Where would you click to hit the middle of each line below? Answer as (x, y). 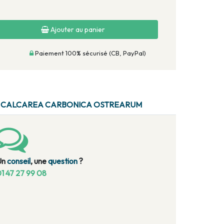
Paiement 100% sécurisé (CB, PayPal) (90, 53)
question (63, 161)
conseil (19, 161)
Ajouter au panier (77, 29)
